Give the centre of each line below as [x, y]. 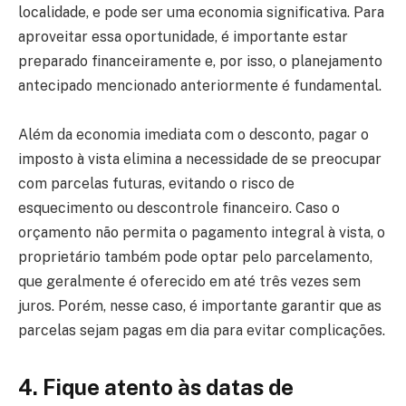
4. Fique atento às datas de [156, 387]
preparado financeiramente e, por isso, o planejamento [200, 61]
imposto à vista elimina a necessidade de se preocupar [200, 159]
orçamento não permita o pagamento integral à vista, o [202, 232]
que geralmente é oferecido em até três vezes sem [189, 281]
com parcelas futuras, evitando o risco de [156, 183]
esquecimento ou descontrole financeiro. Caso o [179, 208]
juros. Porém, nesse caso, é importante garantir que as [200, 305]
